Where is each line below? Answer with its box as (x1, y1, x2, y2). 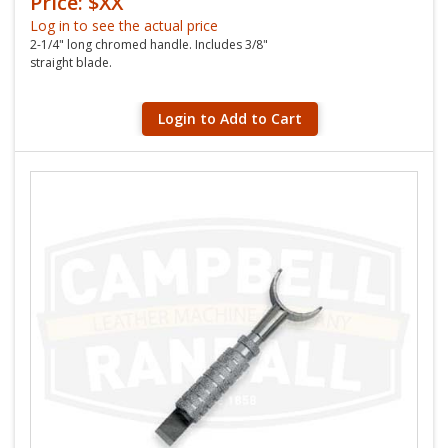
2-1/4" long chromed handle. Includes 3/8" (30, 36, 268, 53)
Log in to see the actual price (30, 16, 218, 35)
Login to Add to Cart (158, 109, 302, 128)
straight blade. (30, 54, 112, 71)
